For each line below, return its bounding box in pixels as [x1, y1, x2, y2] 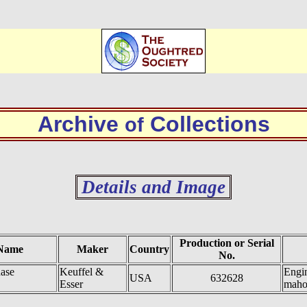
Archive [37, 112, 125, 136]
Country [130, 243, 169, 255]
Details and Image [82, 177, 225, 197]
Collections [143, 112, 270, 136]
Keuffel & [60, 266, 103, 278]
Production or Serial [179, 237, 274, 249]
